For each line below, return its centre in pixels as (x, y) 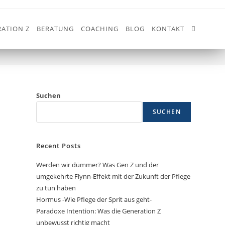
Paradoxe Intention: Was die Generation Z (99, 211)
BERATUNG (55, 29)
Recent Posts (59, 146)
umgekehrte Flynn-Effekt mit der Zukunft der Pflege (114, 176)
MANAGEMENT (168, 33)
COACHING (99, 29)
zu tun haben (56, 188)
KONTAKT (168, 29)
